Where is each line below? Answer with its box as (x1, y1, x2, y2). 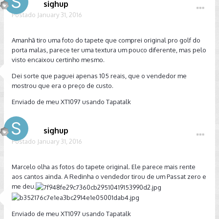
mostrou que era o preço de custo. (12, 82, 113, 89)
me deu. (12, 182, 36, 190)
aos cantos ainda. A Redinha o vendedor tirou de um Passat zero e (12, 173, 206, 180)
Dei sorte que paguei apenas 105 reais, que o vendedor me (12, 72, 187, 80)
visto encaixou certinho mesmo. (12, 56, 105, 64)
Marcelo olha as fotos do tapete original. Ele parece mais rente (12, 163, 196, 171)
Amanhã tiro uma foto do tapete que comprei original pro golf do (12, 36, 200, 44)
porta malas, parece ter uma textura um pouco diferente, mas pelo (12, 46, 206, 54)
